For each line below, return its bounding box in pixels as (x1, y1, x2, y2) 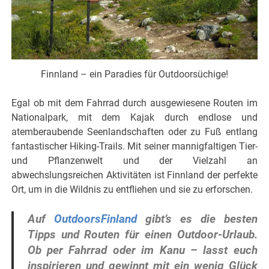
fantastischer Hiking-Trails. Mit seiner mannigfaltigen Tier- (11, 140, 258, 152)
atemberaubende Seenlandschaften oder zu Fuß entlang (11, 125, 258, 138)
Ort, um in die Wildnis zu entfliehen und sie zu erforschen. (11, 183, 253, 195)
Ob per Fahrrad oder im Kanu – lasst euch (27, 243, 258, 257)
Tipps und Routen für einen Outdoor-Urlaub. (27, 227, 258, 241)
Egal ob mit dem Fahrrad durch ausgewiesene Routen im (11, 97, 258, 109)
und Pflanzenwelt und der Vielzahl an (11, 154, 258, 166)
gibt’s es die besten (136, 211, 258, 226)
